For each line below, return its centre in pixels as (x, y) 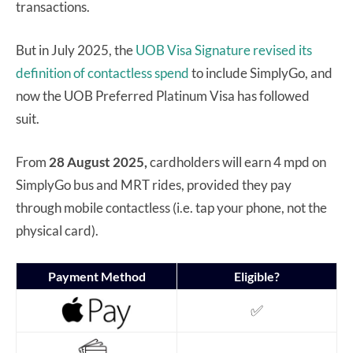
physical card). (57, 231)
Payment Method (97, 277)
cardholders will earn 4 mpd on (238, 162)
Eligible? (257, 277)
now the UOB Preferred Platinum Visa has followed (163, 96)
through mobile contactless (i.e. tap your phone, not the (171, 208)
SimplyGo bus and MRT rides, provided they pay (154, 185)
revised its (282, 50)
